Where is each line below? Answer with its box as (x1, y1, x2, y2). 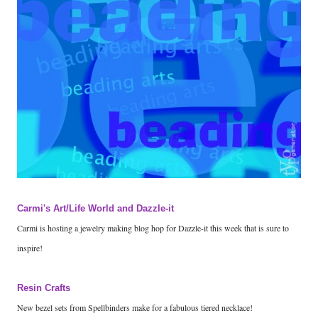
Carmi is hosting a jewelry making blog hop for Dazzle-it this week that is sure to (17, 221, 289, 234)
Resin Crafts (17, 282, 70, 293)
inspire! (17, 241, 43, 253)
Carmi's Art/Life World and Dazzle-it (17, 202, 174, 214)
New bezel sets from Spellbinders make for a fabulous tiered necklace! (17, 301, 253, 313)
